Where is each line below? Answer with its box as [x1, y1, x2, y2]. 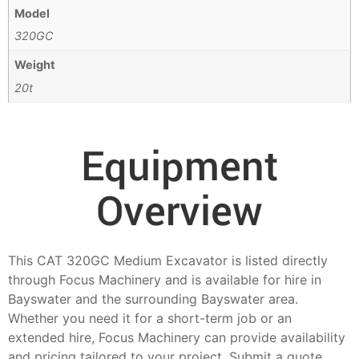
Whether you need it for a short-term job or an [8, 310, 292, 327]
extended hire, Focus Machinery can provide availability [8, 329, 345, 346]
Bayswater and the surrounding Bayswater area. [8, 291, 298, 308]
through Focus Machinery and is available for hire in [8, 272, 321, 288]
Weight [14, 58, 56, 72]
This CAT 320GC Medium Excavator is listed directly [8, 252, 328, 269]
